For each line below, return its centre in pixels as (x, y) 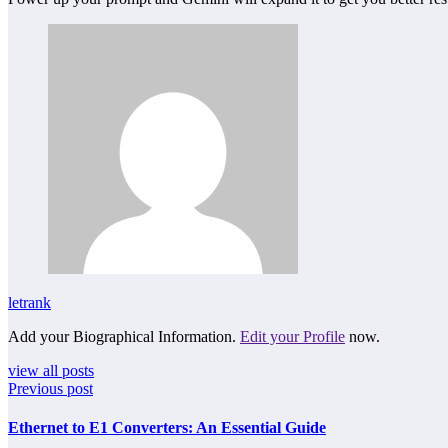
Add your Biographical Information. (124, 336)
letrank (29, 302)
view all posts (51, 370)
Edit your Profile (292, 336)
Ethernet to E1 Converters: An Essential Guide (167, 428)
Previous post (50, 388)
